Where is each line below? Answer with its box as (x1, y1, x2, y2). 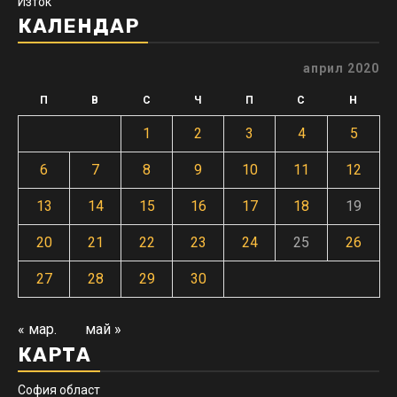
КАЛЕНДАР (18, 14, 139, 39)
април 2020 (303, 61, 379, 76)
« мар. (18, 321, 57, 339)
